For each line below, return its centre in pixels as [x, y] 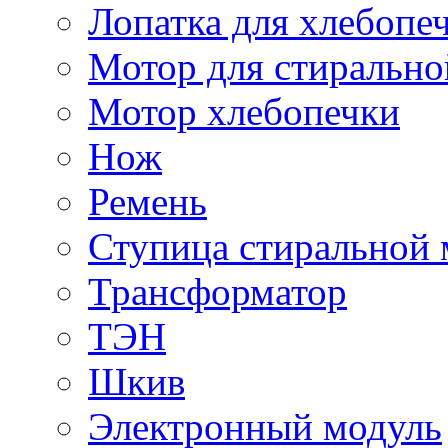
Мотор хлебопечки [244, 111]
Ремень [147, 201]
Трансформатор [217, 291]
